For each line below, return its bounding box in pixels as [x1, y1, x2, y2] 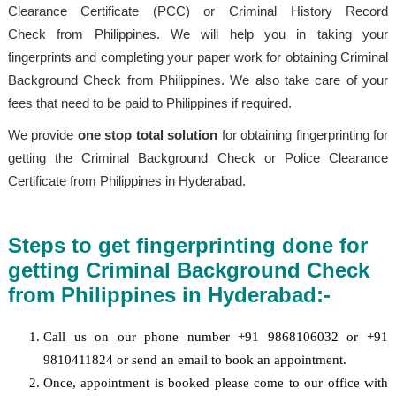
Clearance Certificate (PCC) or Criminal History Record [7, 3, 389, 19]
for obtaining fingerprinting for [217, 126, 389, 142]
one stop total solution [77, 126, 218, 142]
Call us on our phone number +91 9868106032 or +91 [42, 329, 389, 344]
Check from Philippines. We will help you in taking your [7, 26, 389, 42]
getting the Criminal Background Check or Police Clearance [7, 149, 389, 165]
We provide [7, 126, 78, 142]
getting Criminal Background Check [7, 257, 369, 282]
